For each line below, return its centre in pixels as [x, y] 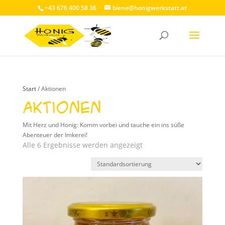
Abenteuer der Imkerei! [55, 135]
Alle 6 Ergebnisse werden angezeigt [82, 145]
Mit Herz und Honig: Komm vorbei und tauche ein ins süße [103, 125]
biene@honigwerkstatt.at [150, 8]
